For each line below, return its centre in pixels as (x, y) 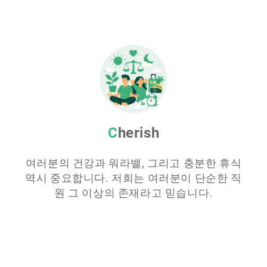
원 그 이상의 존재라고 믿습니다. (133, 193)
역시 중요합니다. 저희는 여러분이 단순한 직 (133, 178)
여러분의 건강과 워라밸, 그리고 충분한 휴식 (133, 163)
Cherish (139, 133)
